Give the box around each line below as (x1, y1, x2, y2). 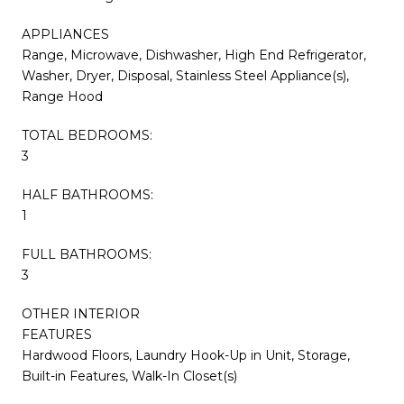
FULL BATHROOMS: (22, 245, 151, 262)
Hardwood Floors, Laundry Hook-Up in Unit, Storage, (22, 346, 350, 363)
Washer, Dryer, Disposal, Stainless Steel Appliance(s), (22, 67, 349, 84)
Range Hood (22, 87, 103, 105)
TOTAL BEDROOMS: (22, 126, 152, 143)
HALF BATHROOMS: (22, 186, 153, 203)
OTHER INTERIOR (22, 305, 140, 322)
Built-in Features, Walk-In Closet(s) (22, 367, 237, 384)
